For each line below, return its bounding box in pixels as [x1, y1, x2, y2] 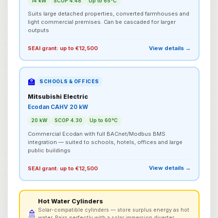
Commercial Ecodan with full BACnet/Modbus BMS [27, 130, 165, 137]
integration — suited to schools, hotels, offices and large [27, 138, 182, 145]
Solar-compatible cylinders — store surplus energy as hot [38, 206, 189, 213]
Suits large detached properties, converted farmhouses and [27, 10, 189, 18]
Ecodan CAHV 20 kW [27, 103, 88, 110]
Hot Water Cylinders [38, 197, 103, 205]
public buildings [27, 146, 71, 154]
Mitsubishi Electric [27, 93, 88, 101]
